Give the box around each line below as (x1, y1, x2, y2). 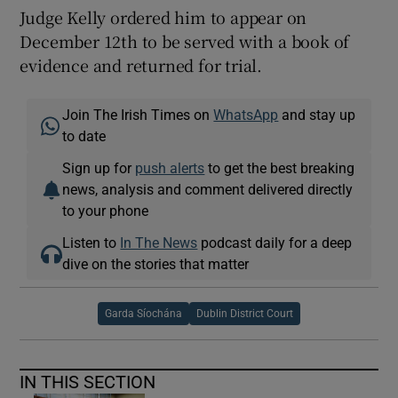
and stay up (278, 107, 356, 122)
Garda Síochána (105, 307, 182, 319)
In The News (120, 235, 198, 250)
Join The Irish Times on (62, 107, 214, 122)
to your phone (62, 203, 149, 218)
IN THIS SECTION (20, 372, 156, 391)
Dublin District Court (196, 307, 293, 319)
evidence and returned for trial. (20, 52, 263, 76)
